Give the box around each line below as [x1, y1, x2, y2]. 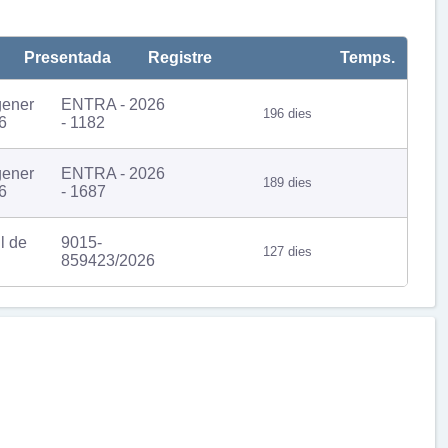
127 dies [258, 243, 312, 259]
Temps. [340, 48, 396, 66]
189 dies [258, 174, 312, 190]
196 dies [258, 105, 312, 121]
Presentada [23, 48, 111, 66]
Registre [147, 48, 212, 66]
